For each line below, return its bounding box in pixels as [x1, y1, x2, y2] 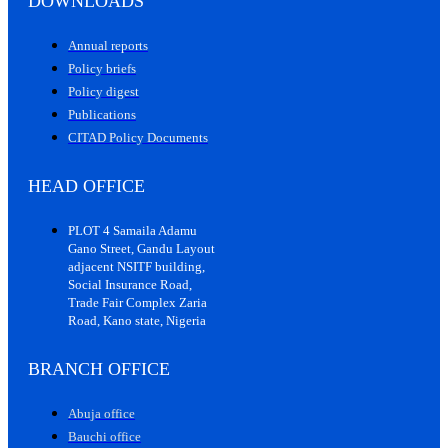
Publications [68, 106, 136, 122]
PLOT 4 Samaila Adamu [68, 222, 197, 238]
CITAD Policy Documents [68, 129, 208, 145]
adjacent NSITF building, [68, 258, 205, 274]
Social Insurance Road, [68, 276, 192, 292]
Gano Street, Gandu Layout [68, 240, 215, 256]
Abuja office [68, 405, 135, 421]
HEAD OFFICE [28, 175, 145, 196]
